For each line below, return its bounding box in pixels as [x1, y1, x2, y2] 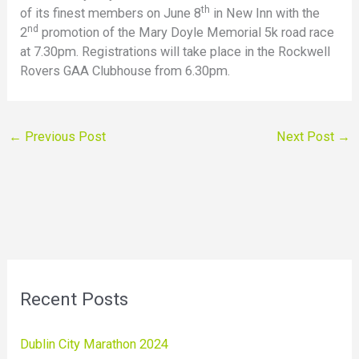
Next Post [276, 128, 338, 144]
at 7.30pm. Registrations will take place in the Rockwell [20, 44, 331, 60]
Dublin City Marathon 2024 [20, 336, 169, 352]
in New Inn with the [210, 6, 321, 22]
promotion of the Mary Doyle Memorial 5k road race [38, 25, 335, 41]
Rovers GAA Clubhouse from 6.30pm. [20, 63, 231, 79]
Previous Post [21, 128, 106, 144]
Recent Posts [20, 288, 129, 311]
